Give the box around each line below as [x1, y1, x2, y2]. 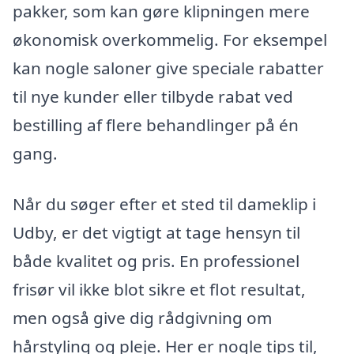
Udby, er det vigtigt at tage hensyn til [13, 220, 300, 243]
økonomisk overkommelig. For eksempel [13, 28, 327, 51]
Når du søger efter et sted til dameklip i [13, 192, 316, 215]
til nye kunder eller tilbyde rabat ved [13, 85, 293, 108]
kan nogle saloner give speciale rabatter [13, 57, 324, 80]
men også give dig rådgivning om [13, 306, 272, 329]
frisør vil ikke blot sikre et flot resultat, [13, 277, 306, 300]
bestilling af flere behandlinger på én [13, 114, 299, 137]
